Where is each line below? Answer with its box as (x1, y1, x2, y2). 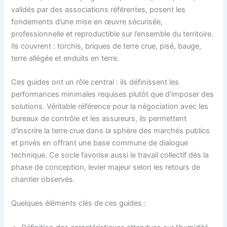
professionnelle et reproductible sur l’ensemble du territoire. (11, 29, 214, 39)
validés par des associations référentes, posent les (11, 5, 186, 14)
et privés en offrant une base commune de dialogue (11, 138, 188, 148)
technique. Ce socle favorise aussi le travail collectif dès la (11, 150, 209, 160)
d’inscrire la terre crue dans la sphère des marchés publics (11, 126, 210, 136)
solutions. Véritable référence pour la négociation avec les (11, 102, 209, 111)
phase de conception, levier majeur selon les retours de (11, 163, 201, 172)
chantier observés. (11, 175, 75, 184)
